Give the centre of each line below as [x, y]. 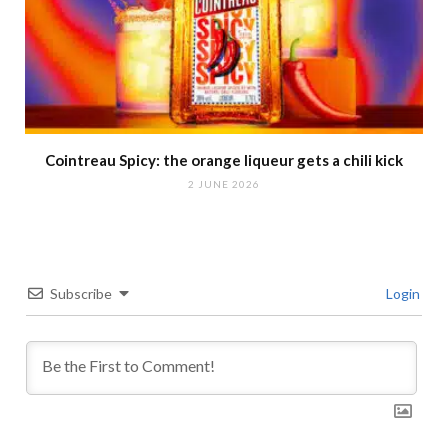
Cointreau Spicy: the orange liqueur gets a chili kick [224, 160]
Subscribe [81, 294]
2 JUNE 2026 [224, 184]
